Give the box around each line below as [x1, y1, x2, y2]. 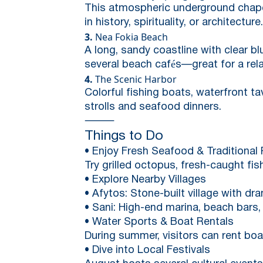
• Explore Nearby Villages [85, 174, 206, 185]
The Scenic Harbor [93, 72, 177, 86]
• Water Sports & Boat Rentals [85, 217, 234, 227]
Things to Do [85, 130, 163, 143]
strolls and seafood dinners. [85, 102, 221, 112]
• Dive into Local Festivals [85, 245, 210, 255]
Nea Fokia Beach [93, 30, 168, 43]
